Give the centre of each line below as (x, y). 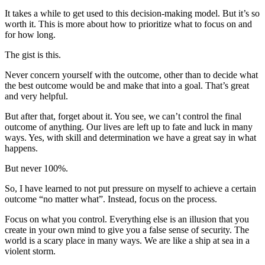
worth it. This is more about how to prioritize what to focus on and (128, 24)
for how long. (30, 34)
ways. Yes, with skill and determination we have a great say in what (130, 137)
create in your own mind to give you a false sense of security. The (127, 230)
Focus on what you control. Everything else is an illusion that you (127, 219)
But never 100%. (36, 168)
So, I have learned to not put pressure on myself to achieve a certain (130, 188)
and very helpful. (36, 96)
